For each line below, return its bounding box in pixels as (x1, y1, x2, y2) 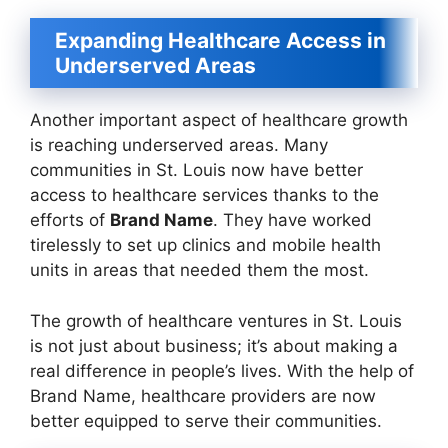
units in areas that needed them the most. (30, 260, 369, 280)
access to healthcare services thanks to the (30, 185, 379, 205)
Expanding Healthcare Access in (55, 28, 386, 53)
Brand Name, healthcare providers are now (30, 385, 376, 406)
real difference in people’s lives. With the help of (30, 360, 414, 381)
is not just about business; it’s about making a (30, 335, 398, 356)
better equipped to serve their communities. (30, 410, 382, 431)
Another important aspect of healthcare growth (30, 110, 408, 130)
